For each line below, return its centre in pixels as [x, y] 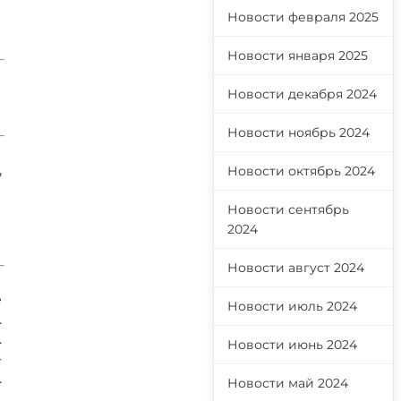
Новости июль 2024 [292, 306]
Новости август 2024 [296, 268]
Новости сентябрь [288, 209]
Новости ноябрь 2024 [299, 132]
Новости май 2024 [288, 383]
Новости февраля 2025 [303, 17]
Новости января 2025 [298, 55]
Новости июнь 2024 [292, 345]
